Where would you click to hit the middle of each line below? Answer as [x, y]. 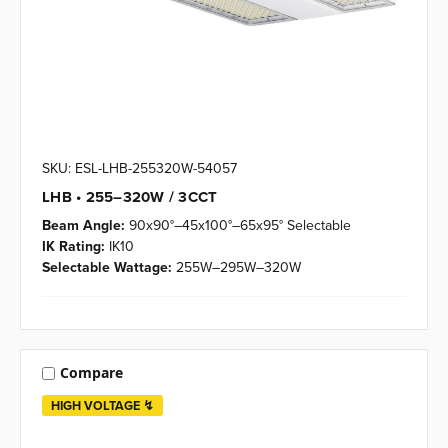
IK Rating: [73, 245]
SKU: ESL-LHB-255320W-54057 [139, 167]
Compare [91, 373]
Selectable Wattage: [107, 266]
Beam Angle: [83, 224]
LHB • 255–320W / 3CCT [130, 196]
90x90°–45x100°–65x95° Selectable [240, 224]
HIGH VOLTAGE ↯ [103, 405]
